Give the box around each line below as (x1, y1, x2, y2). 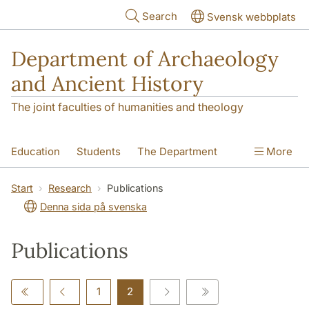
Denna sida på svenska (40, 201, 147, 213)
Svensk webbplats (207, 10, 296, 23)
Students (77, 145, 121, 159)
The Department (137, 145, 217, 159)
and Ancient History (11, 70, 203, 97)
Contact (74, 175, 113, 188)
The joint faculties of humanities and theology (11, 100, 243, 114)
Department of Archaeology (11, 46, 279, 72)
